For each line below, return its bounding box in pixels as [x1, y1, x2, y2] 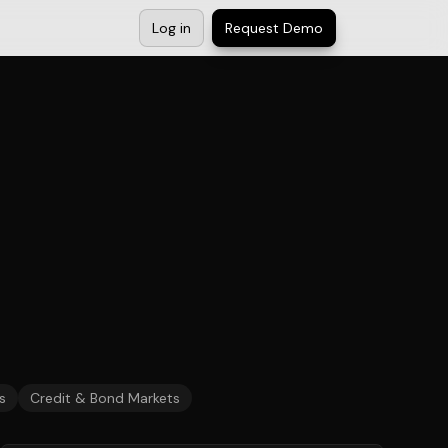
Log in [152, 19, 191, 37]
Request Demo [225, 19, 323, 37]
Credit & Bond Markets [30, 389, 180, 407]
